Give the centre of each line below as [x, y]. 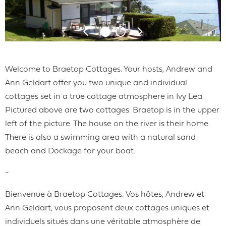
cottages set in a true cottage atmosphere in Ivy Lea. [104, 97]
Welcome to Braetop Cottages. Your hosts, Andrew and [109, 69]
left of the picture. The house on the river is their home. [107, 124]
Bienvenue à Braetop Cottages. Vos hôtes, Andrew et [105, 194]
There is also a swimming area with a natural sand [100, 137]
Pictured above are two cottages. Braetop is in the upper [112, 110]
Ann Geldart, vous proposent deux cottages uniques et [107, 208]
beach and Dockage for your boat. [70, 151]
